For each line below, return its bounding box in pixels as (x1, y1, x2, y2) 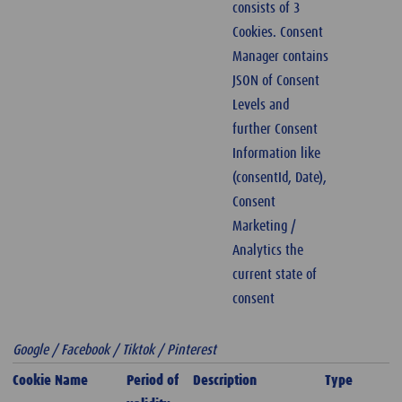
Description (193, 373, 258, 389)
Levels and (232, 98, 290, 113)
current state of (232, 267, 318, 283)
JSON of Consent (232, 74, 320, 89)
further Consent (232, 122, 319, 137)
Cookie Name (13, 373, 89, 389)
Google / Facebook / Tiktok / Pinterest (13, 343, 216, 358)
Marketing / (232, 219, 297, 234)
